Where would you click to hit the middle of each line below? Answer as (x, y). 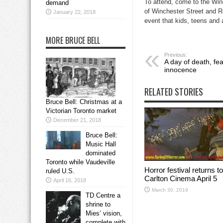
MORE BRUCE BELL (73, 41)
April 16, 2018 (70, 180)
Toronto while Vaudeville (80, 162)
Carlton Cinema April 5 (181, 178)
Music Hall (101, 144)
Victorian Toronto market (81, 111)
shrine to (98, 205)
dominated (101, 153)
